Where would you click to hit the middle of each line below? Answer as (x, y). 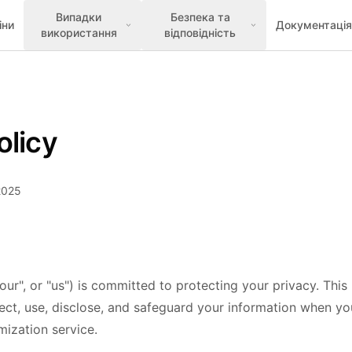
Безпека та (200, 17)
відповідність (200, 33)
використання (79, 33)
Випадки (79, 17)
